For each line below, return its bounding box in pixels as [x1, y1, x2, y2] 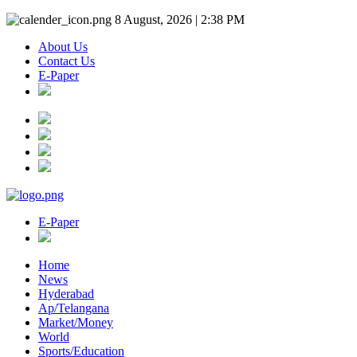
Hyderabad [38, 287, 94, 300]
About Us [38, 40, 88, 53]
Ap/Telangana [38, 301, 109, 315]
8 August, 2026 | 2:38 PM [112, 13, 245, 26]
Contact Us [38, 54, 95, 68]
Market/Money [38, 316, 113, 329]
